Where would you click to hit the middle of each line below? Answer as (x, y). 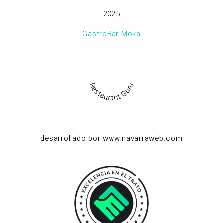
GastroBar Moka (111, 34)
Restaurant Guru (111, 92)
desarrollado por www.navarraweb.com (111, 138)
